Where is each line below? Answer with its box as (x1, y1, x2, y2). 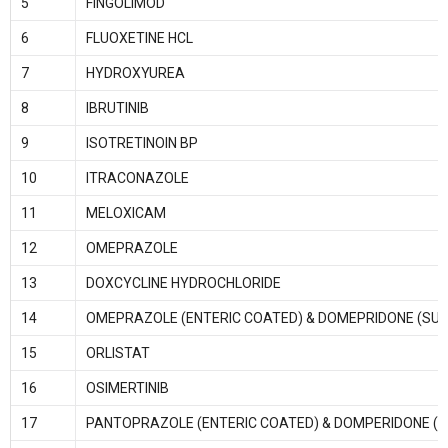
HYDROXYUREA (85, 65, 185, 82)
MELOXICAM (85, 205, 166, 222)
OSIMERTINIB (85, 380, 169, 397)
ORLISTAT (85, 345, 150, 362)
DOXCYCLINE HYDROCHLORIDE (85, 275, 281, 292)
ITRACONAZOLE (85, 170, 189, 187)
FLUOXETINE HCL (85, 30, 193, 47)
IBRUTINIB (85, 100, 149, 117)
